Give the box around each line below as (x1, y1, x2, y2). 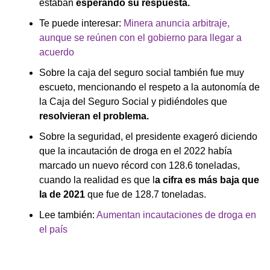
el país (39, 224, 67, 234)
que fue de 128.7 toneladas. (85, 189, 206, 199)
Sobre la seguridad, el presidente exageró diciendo (39, 131, 257, 142)
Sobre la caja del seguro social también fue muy (39, 67, 244, 78)
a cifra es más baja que (155, 174, 259, 185)
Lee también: (39, 209, 96, 220)
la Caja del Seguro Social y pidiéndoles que (39, 96, 227, 107)
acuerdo (39, 46, 74, 57)
